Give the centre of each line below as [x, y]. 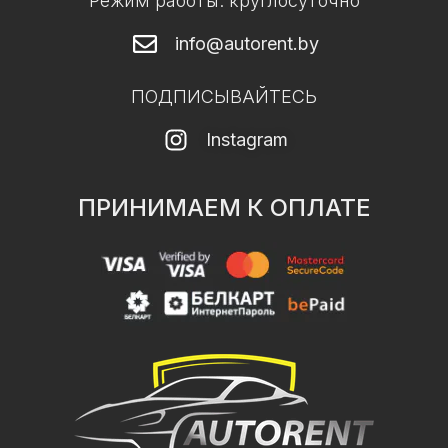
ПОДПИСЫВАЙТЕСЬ [224, 96]
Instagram [246, 139]
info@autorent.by [246, 43]
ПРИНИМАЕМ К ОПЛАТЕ [224, 207]
